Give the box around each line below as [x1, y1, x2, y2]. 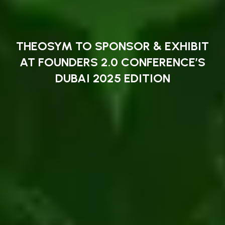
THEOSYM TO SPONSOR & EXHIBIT [16, 38, 209, 53]
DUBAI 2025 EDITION [55, 70, 170, 85]
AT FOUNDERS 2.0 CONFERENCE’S [20, 54, 205, 69]
